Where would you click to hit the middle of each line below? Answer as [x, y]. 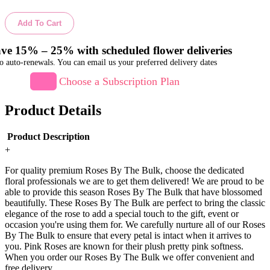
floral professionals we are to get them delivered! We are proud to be [134, 181]
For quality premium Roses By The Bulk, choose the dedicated [124, 171]
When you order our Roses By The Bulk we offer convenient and [130, 257]
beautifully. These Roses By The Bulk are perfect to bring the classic [135, 203]
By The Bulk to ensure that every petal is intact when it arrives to [128, 236]
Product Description [49, 137]
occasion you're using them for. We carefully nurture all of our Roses [135, 225]
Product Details [53, 111]
